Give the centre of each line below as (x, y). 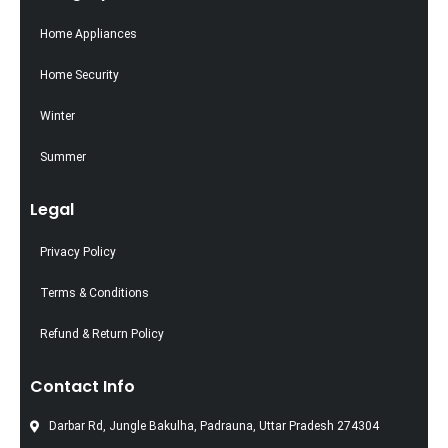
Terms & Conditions (94, 292)
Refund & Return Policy (102, 333)
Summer (63, 156)
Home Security (79, 74)
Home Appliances (88, 33)
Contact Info (82, 386)
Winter (57, 115)
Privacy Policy (78, 251)
